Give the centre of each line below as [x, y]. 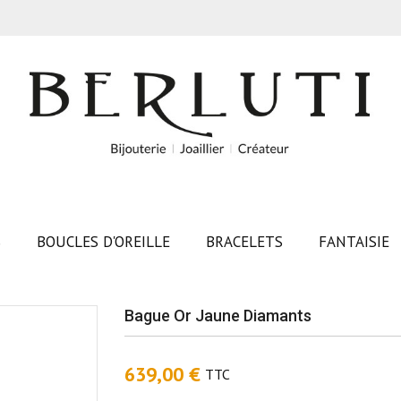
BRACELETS [244, 242]
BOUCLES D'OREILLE [103, 242]
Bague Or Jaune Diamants [218, 316]
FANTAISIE [354, 242]
